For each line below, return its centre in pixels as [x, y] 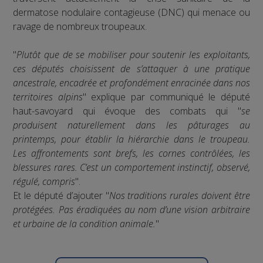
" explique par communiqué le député [166, 97]
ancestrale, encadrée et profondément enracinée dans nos [131, 83]
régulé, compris [44, 182]
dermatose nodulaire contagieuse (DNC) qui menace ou [131, 13]
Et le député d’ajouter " [61, 196]
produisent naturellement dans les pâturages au [131, 125]
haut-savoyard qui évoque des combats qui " [127, 111]
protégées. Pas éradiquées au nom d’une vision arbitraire [131, 210]
